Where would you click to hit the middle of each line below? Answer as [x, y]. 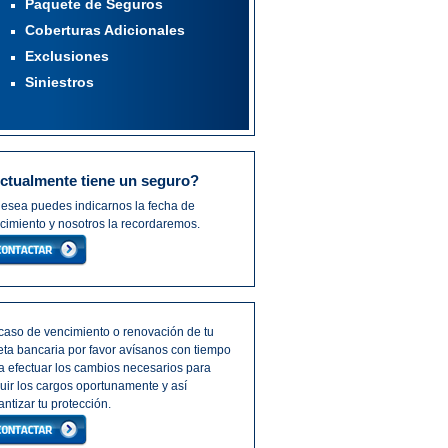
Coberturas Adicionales [104, 30]
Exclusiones [66, 56]
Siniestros [59, 82]
